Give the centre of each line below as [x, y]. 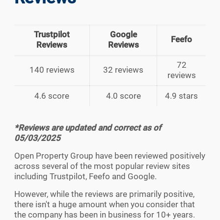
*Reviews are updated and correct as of [88, 128]
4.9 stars [181, 96]
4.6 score [52, 96]
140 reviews [52, 70]
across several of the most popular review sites [102, 166]
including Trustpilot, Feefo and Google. [85, 177]
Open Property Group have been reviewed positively [110, 156]
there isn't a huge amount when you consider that [105, 205]
